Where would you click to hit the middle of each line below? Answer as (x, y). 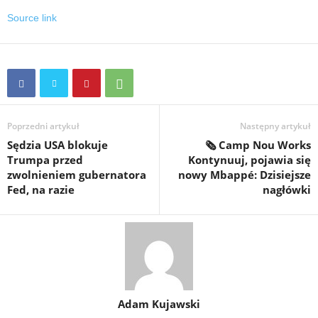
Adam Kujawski (159, 304)
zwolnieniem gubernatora (77, 175)
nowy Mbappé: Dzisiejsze (245, 175)
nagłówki (287, 190)
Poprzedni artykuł (43, 126)
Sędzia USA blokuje (57, 145)
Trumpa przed (45, 160)
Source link (32, 18)
